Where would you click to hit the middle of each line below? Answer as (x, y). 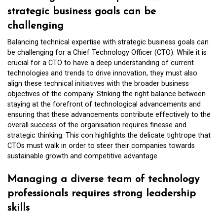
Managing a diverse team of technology (103, 179)
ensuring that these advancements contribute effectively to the (109, 115)
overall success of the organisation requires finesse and (97, 125)
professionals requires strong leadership (102, 193)
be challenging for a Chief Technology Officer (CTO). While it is (107, 53)
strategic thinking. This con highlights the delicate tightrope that (109, 136)
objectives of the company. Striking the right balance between (107, 94)
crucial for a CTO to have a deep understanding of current (101, 63)
